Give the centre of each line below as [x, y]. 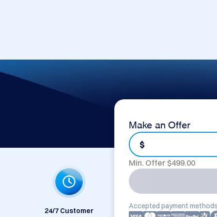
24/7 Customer [69, 211]
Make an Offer [160, 124]
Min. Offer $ [150, 163]
